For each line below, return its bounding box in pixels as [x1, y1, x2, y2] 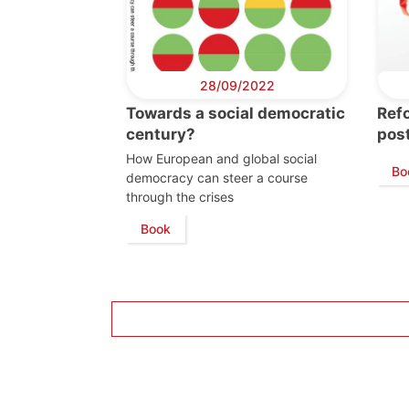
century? [126, 125, 199, 144]
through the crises [126, 189, 234, 205]
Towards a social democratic [126, 104, 345, 123]
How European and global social [126, 151, 317, 167]
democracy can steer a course [126, 170, 308, 186]
